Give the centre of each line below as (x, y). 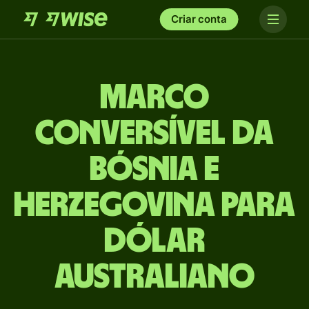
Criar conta (199, 19)
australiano (154, 277)
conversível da (154, 134)
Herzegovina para (154, 206)
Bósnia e (154, 170)
